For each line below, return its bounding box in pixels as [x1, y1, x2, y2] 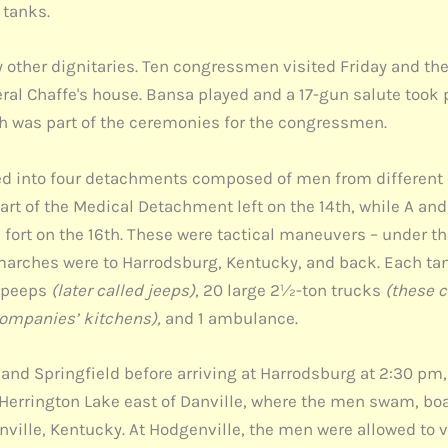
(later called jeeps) [51, 279, 195, 300]
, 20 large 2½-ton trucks [195, 279, 381, 300]
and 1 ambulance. [161, 307, 298, 328]
